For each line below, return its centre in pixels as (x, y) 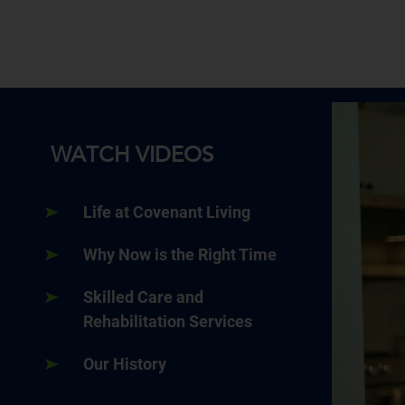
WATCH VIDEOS (132, 155)
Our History (125, 364)
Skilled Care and (143, 297)
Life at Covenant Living (167, 212)
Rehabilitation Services (168, 322)
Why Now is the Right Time (180, 255)
